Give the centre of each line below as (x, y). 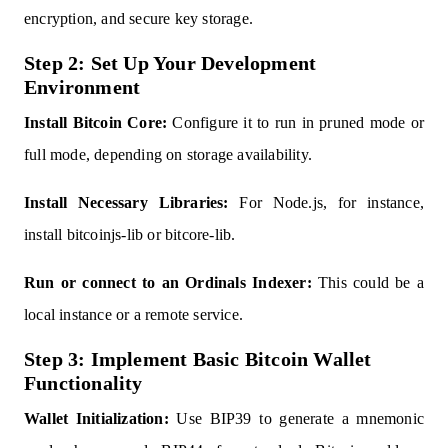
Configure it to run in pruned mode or (295, 123)
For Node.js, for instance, (326, 203)
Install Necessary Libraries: (126, 203)
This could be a (367, 283)
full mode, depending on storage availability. (168, 155)
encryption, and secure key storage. (138, 19)
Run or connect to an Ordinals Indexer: (168, 283)
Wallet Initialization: (96, 419)
